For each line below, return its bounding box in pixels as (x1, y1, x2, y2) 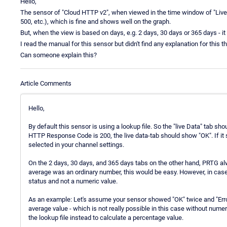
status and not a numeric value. (28, 177, 118, 185)
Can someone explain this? (20, 51, 97, 59)
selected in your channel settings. (28, 140, 124, 148)
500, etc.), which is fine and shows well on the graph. (20, 17, 171, 25)
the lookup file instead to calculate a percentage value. (28, 213, 183, 221)
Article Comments (20, 79, 71, 87)
